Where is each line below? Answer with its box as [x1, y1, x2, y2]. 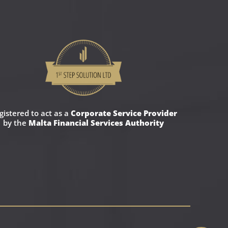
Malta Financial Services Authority [28, 117, 164, 128]
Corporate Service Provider [70, 107, 177, 118]
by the [3, 117, 28, 128]
